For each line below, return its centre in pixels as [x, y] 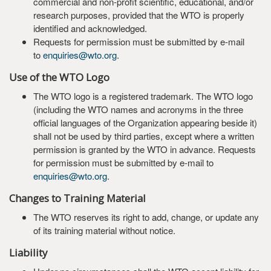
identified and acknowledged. [90, 28]
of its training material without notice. [104, 230]
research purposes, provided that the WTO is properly [139, 15]
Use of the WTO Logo [59, 77]
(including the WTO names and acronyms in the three [138, 109]
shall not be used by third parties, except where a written [144, 136]
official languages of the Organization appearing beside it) [145, 122]
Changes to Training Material [77, 198]
